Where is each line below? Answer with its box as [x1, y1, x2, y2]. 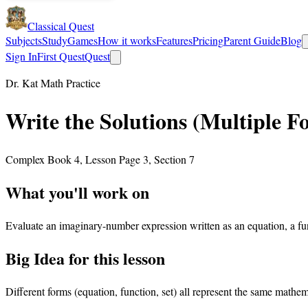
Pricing [192, 33, 223, 47]
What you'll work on [5, 179, 149, 204]
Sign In [5, 49, 37, 63]
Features [156, 33, 192, 47]
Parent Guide [223, 33, 280, 47]
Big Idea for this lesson [5, 245, 165, 270]
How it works [98, 33, 156, 47]
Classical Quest [27, 19, 94, 33]
